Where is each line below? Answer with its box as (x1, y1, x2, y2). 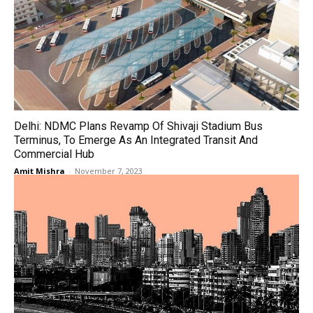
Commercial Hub (14, 147, 94, 161)
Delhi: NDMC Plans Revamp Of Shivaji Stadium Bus (14, 119, 263, 133)
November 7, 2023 (75, 166, 143, 176)
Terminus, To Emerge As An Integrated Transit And (14, 133, 258, 147)
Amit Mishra (14, 166, 65, 176)
